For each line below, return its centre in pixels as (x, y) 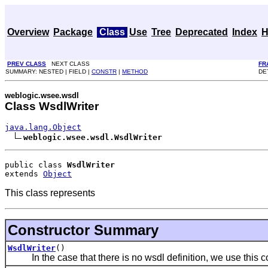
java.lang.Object (43, 127)
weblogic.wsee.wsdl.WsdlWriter (93, 137)
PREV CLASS (27, 64)
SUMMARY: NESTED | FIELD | (48, 71)
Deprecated (202, 32)
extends (24, 173)
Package (73, 32)
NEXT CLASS (68, 64)
